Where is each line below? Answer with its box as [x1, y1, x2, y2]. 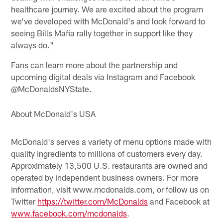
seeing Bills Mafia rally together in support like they [11, 27, 193, 38]
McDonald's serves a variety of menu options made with [11, 136, 212, 146]
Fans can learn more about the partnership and [11, 59, 178, 70]
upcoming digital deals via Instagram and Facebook [11, 71, 196, 82]
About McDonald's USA [11, 108, 96, 118]
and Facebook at [148, 196, 210, 206]
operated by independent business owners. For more [11, 172, 199, 182]
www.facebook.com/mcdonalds [11, 208, 127, 218]
